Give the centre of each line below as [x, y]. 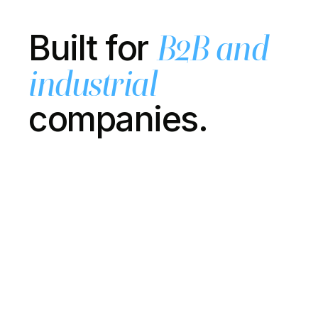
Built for [93, 48]
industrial [93, 84]
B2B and [212, 48]
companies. [118, 119]
